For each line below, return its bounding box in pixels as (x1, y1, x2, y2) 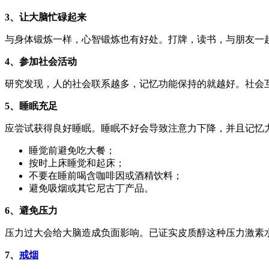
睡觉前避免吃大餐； (29, 145, 115, 156)
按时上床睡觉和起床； (29, 157, 125, 168)
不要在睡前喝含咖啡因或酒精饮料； (29, 170, 183, 181)
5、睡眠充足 (5, 100, 58, 111)
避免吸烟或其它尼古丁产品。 (29, 183, 154, 193)
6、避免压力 (5, 205, 58, 216)
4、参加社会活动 (5, 56, 77, 67)
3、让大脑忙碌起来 (5, 11, 86, 22)
